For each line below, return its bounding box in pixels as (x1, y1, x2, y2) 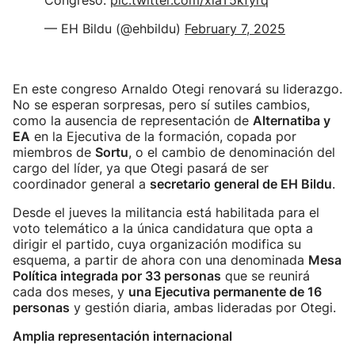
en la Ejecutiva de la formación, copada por (30, 128, 296, 144)
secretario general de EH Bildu (150, 176, 332, 192)
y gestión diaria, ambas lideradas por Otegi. (70, 300, 336, 315)
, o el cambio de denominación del (128, 144, 335, 160)
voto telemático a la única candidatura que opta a (13, 220, 313, 236)
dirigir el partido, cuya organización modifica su (13, 236, 301, 252)
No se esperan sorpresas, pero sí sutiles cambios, (13, 97, 310, 113)
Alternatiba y (253, 113, 330, 128)
